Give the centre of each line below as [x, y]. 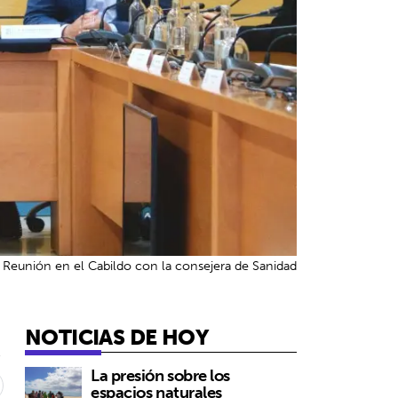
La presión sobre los [161, 376]
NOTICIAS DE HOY [116, 337]
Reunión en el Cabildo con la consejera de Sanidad [150, 266]
